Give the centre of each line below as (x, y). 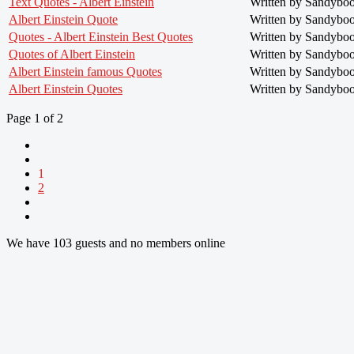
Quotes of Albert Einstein (72, 54)
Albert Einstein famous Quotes (85, 71)
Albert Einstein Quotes (66, 88)
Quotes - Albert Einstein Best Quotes (101, 36)
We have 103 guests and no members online (116, 243)
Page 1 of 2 (35, 118)
